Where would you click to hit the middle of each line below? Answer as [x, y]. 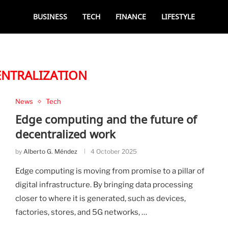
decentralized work [65, 134]
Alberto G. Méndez [50, 151]
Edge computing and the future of [106, 119]
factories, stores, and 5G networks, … [81, 212]
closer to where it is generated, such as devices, [100, 198]
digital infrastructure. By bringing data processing [104, 185]
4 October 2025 [113, 151]
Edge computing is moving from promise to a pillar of [110, 171]
